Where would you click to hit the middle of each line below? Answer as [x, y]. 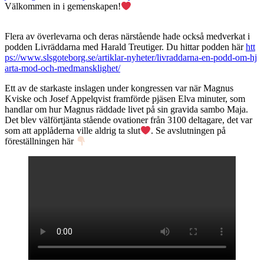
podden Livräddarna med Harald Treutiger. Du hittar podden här [125, 47]
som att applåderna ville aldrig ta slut [72, 130]
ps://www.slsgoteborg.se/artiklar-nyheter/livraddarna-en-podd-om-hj [131, 57]
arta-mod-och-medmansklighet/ [62, 68]
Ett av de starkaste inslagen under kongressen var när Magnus [119, 88]
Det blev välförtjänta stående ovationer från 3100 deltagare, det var [128, 120]
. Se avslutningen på [189, 130]
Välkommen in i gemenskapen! [63, 6]
